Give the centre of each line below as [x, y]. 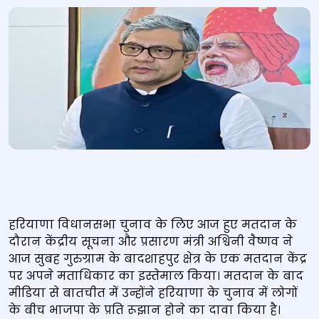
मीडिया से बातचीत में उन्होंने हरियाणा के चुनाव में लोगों [153, 293]
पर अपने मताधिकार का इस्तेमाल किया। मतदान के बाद [156, 276]
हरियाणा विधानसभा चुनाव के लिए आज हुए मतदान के [153, 225]
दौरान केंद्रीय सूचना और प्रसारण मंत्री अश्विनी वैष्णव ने [151, 242]
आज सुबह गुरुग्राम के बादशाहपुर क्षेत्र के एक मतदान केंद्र [158, 259]
